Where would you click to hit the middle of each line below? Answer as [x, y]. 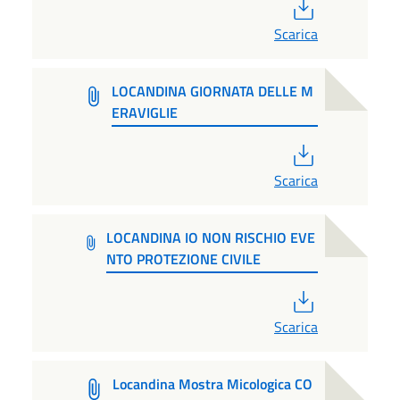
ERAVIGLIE [144, 113]
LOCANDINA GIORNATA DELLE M [212, 92]
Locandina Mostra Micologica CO [213, 384]
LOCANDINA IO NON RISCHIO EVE [210, 238]
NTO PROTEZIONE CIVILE [183, 259]
